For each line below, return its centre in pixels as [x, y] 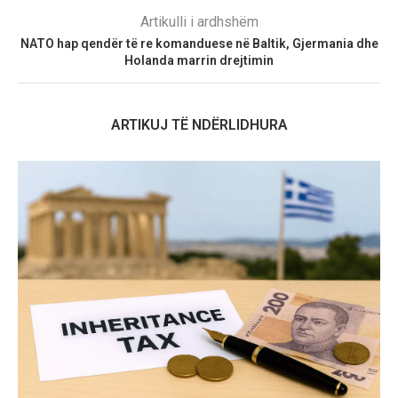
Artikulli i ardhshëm [199, 21]
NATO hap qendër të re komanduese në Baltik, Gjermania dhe [199, 43]
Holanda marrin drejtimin [199, 60]
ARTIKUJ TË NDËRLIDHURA [199, 124]
